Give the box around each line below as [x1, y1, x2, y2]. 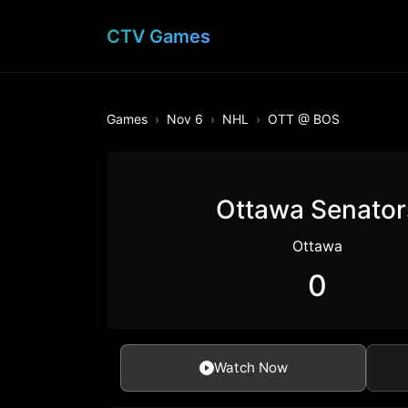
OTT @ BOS [268, 110, 340, 127]
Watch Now [213, 359, 288, 376]
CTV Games [107, 25, 210, 47]
